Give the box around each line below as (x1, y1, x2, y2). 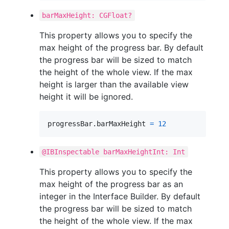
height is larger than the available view (39, 79, 189, 89)
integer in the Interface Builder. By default (39, 191, 200, 201)
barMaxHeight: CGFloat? (42, 11, 132, 19)
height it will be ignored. (39, 91, 133, 102)
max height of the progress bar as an (39, 178, 183, 189)
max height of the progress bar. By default (39, 42, 203, 53)
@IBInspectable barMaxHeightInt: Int (42, 147, 186, 156)
